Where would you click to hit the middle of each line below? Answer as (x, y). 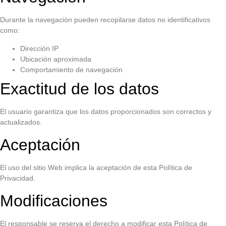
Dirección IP (39, 48)
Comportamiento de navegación (71, 69)
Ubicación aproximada (56, 59)
